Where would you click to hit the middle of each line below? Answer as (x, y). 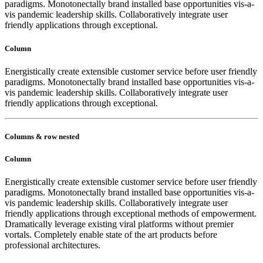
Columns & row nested (42, 136)
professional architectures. (53, 245)
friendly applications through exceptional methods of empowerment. (131, 214)
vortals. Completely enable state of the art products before (111, 235)
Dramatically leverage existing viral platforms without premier (119, 224)
